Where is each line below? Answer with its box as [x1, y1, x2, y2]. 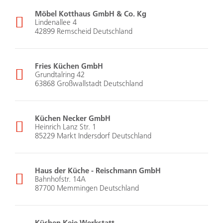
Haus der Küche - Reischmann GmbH [35, 165, 161, 176]
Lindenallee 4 [35, 17, 77, 27]
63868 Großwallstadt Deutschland [35, 79, 143, 89]
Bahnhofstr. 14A [35, 174, 86, 184]
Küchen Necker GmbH [35, 113, 111, 123]
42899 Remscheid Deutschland [35, 26, 132, 36]
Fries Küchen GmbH [35, 61, 103, 71]
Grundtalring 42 [35, 70, 85, 80]
